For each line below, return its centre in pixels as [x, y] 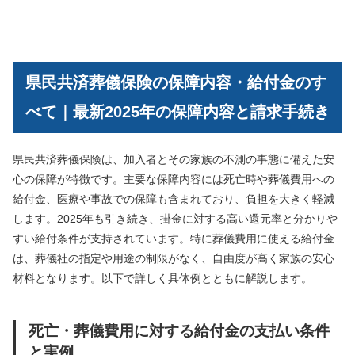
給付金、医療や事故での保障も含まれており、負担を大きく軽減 [174, 198]
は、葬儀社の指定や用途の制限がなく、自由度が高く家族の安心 [174, 258]
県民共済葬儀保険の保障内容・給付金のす [176, 83]
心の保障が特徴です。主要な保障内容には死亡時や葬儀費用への [174, 179]
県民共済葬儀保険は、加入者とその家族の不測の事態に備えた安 [174, 159]
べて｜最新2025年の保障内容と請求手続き [177, 112]
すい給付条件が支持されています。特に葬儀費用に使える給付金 [174, 238]
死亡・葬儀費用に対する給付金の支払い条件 [179, 330]
